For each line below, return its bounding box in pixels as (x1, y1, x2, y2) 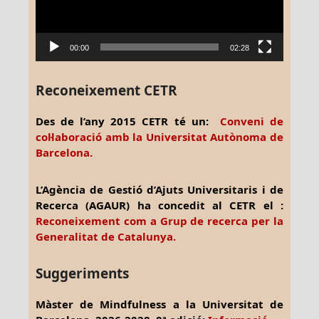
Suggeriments (36, 263, 129, 283)
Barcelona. (36, 145, 93, 159)
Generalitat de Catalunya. (36, 229, 176, 244)
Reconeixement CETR (36, 80, 177, 100)
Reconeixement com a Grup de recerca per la (36, 213, 283, 228)
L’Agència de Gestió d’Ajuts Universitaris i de (36, 182, 283, 197)
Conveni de (219, 113, 284, 128)
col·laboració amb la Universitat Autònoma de (36, 129, 283, 144)
